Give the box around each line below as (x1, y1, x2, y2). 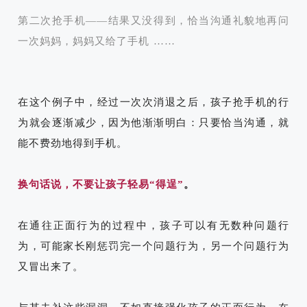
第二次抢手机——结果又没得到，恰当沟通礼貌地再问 (18, 14, 289, 26)
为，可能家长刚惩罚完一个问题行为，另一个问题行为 (18, 240, 289, 251)
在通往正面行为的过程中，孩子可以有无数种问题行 (18, 219, 289, 231)
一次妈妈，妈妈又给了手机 (18, 35, 149, 47)
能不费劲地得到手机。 (18, 137, 127, 149)
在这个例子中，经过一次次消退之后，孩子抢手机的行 (18, 96, 289, 108)
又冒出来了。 (18, 260, 84, 272)
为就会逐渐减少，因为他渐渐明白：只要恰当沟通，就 (18, 116, 289, 128)
